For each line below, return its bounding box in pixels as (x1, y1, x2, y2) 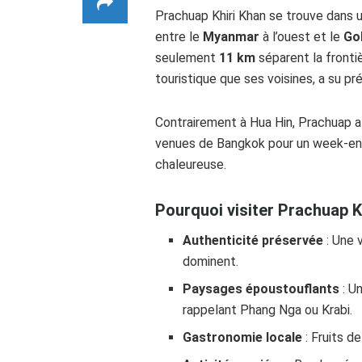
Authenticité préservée (183, 232, 324, 248)
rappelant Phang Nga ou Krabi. (183, 301, 353, 318)
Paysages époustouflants (183, 280, 340, 297)
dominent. (183, 253, 239, 269)
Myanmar (203, 28, 259, 44)
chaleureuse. (155, 156, 226, 172)
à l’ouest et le (259, 28, 343, 44)
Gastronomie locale (183, 329, 303, 345)
